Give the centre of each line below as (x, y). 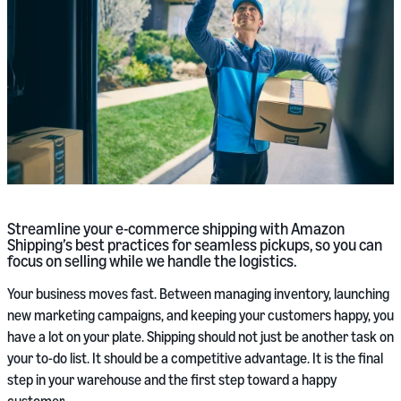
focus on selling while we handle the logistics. (152, 261)
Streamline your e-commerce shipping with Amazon (176, 229)
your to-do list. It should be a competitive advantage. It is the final (195, 358)
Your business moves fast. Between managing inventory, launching (198, 294)
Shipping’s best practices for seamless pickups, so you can (195, 245)
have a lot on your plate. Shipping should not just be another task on (200, 337)
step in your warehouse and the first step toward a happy (172, 380)
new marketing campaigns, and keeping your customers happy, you (200, 316)
